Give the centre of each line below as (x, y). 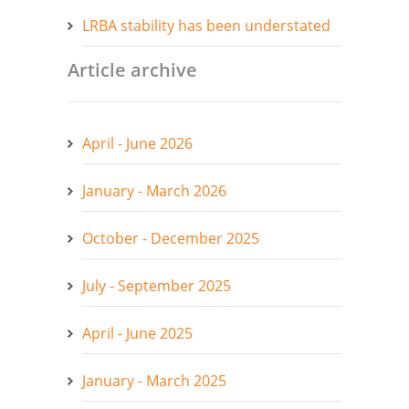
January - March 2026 (154, 190)
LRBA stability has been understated (206, 25)
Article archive (132, 69)
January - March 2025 (154, 380)
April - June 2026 (137, 143)
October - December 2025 (171, 238)
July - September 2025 (157, 285)
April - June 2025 (137, 333)
